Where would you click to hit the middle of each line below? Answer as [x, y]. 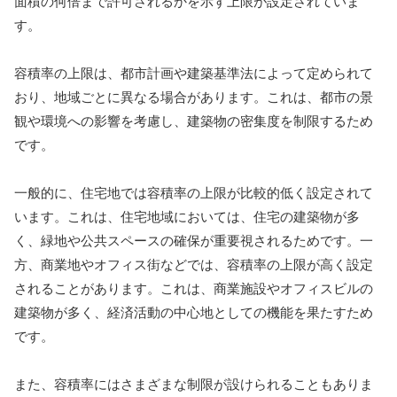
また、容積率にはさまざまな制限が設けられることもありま [194, 384]
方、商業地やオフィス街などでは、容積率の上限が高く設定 [194, 264]
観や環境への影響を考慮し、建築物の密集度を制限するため [194, 121]
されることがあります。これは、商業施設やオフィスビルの [194, 288]
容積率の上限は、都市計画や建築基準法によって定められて [194, 73]
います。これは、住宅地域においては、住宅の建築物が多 [187, 216]
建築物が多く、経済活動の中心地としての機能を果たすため [194, 312]
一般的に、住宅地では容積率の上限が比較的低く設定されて [194, 192]
